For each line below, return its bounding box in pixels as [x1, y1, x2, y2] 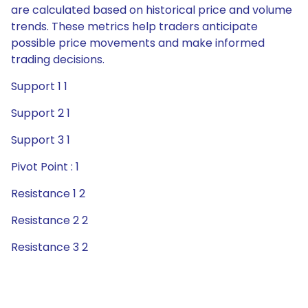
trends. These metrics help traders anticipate [11, 19, 258, 34]
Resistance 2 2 [11, 212, 88, 228]
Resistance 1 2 [11, 186, 85, 201]
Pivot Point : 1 [11, 159, 79, 175]
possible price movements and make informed [11, 35, 265, 51]
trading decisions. [11, 52, 104, 67]
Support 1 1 [11, 78, 67, 94]
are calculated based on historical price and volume [11, 2, 292, 18]
